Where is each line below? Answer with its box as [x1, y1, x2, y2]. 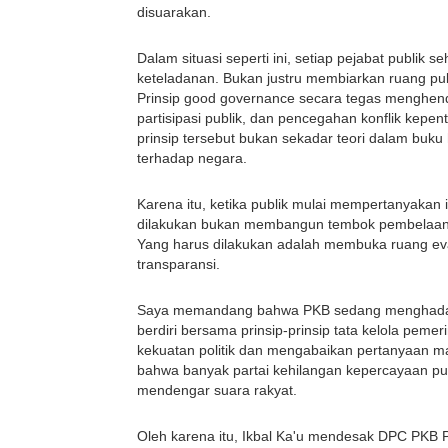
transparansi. [137, 256, 220, 273]
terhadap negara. [137, 150, 247, 167]
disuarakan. [137, 4, 211, 21]
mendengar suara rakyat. [137, 382, 297, 399]
